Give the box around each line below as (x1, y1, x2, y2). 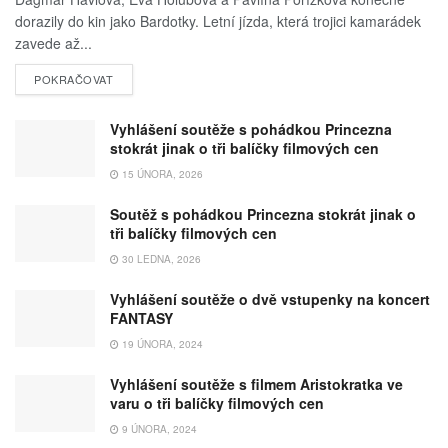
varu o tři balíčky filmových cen (110, 392, 324, 413)
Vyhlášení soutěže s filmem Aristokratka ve (110, 373, 403, 394)
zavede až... (15, 32, 92, 53)
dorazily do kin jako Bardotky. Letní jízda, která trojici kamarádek (15, 10, 421, 31)
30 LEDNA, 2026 (119, 251, 201, 266)
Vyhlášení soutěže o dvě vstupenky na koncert (110, 288, 430, 309)
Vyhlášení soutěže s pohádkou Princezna (110, 118, 392, 139)
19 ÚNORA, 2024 (119, 336, 203, 351)
